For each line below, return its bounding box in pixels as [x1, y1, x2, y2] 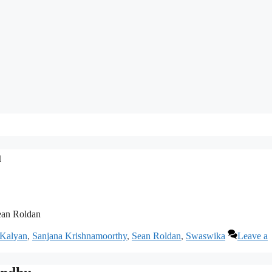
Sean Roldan [132, 231, 181, 242]
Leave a [237, 231, 268, 242]
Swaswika [186, 231, 225, 242]
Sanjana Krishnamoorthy [32, 231, 127, 242]
